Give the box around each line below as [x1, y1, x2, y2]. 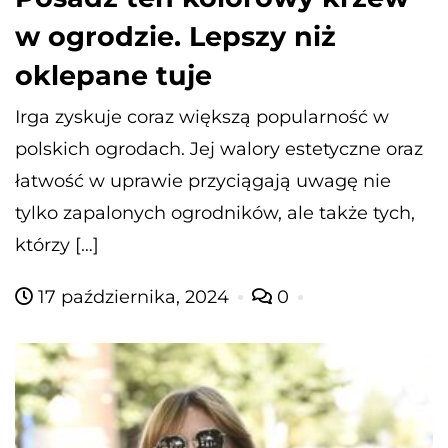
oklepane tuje [15, 58, 212, 92]
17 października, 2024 [33, 285, 234, 308]
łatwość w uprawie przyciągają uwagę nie [15, 169, 391, 192]
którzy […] [15, 233, 99, 256]
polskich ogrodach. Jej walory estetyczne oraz [15, 137, 423, 160]
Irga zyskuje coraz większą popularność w [15, 105, 389, 128]
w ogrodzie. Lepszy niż [15, 19, 336, 53]
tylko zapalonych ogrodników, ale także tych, [15, 201, 415, 224]
